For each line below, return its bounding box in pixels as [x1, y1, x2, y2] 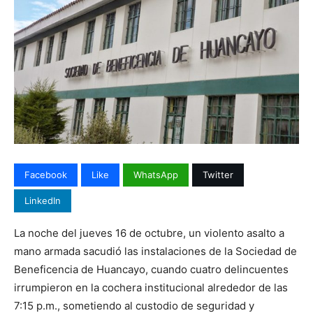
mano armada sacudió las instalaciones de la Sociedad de [14, 244, 297, 258]
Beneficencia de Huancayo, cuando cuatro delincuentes [14, 262, 289, 276]
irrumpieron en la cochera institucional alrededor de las [14, 280, 288, 294]
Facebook [24, 168, 67, 180]
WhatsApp [133, 168, 178, 180]
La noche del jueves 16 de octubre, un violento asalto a [14, 226, 284, 240]
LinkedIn [24, 194, 61, 206]
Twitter [203, 168, 233, 180]
